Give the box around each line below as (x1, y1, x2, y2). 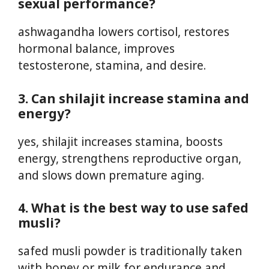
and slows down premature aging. (18, 167, 204, 183)
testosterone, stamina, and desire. (18, 58, 206, 74)
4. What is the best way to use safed (18, 199, 249, 217)
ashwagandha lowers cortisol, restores (18, 24, 229, 40)
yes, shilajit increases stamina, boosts (18, 133, 223, 150)
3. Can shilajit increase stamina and (18, 89, 249, 107)
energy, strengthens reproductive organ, (18, 150, 241, 166)
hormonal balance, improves (18, 41, 175, 57)
